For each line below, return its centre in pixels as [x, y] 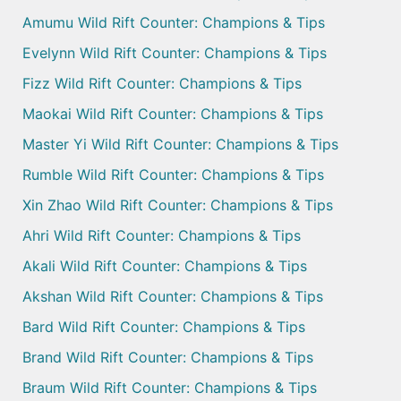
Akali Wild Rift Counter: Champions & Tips [165, 266]
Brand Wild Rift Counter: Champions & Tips [168, 358]
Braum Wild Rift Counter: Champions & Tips [170, 388]
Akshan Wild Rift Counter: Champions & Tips [173, 297]
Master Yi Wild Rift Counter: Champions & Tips [180, 145]
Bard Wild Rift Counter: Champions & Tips [164, 327]
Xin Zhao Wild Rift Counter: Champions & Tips [178, 205]
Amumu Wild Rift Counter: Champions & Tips [174, 23]
